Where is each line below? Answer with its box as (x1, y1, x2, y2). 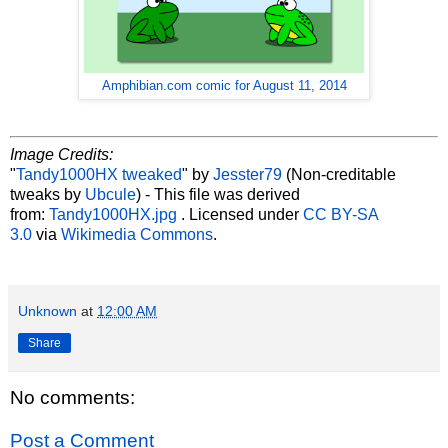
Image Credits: (10, 146, 113, 164)
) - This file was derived (136, 186, 300, 204)
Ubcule (85, 186, 136, 204)
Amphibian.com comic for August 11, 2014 (101, 78, 347, 93)
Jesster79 (213, 166, 282, 184)
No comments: (10, 386, 135, 408)
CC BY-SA (303, 206, 378, 224)
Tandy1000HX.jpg (49, 206, 177, 224)
